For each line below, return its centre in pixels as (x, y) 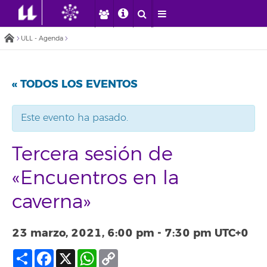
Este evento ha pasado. (74, 118)
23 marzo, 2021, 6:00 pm (83, 233)
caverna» (52, 202)
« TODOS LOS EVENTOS (75, 84)
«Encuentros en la (95, 178)
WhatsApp (121, 254)
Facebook (76, 254)
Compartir (56, 254)
